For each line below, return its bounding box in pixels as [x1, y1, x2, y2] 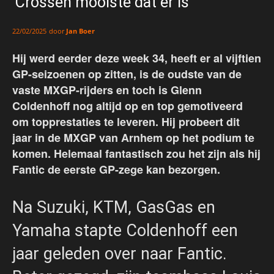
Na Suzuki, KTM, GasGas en [12, 198, 215, 218]
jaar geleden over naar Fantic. [12, 244, 227, 264]
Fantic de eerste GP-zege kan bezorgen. [12, 161, 220, 178]
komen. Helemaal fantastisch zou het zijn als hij [12, 146, 261, 162]
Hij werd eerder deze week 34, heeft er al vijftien [12, 50, 261, 67]
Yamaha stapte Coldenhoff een [12, 221, 238, 241]
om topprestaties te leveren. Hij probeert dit [12, 114, 240, 130]
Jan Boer [66, 26, 95, 36]
